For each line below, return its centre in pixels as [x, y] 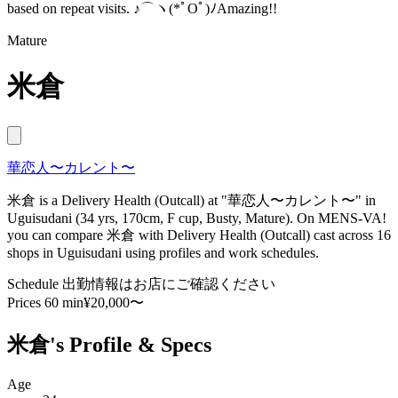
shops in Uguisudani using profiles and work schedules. [163, 252]
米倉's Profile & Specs [109, 344]
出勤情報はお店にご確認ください [169, 283]
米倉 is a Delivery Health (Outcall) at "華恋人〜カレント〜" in [191, 200]
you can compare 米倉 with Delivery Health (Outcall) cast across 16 [199, 235]
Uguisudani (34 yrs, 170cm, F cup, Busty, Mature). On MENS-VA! [197, 218]
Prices [24, 302]
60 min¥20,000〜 [94, 302]
